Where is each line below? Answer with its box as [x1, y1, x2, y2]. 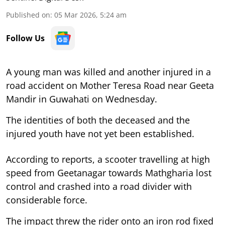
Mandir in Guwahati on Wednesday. [6, 92, 157, 105]
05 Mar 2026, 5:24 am [54, 10, 127, 20]
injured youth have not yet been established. [6, 127, 194, 140]
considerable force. [6, 193, 87, 206]
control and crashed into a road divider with [6, 180, 192, 192]
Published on [6, 10, 50, 20]
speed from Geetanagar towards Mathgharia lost [6, 166, 211, 179]
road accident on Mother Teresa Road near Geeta [6, 79, 214, 91]
